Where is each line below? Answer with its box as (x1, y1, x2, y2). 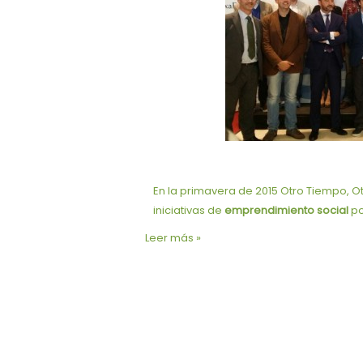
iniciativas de (152, 203, 224, 219)
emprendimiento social (224, 203, 348, 219)
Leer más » (144, 230, 201, 246)
